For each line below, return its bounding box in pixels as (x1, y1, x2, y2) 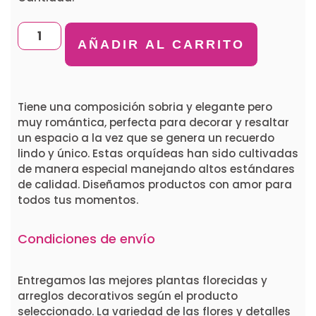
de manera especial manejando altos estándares (18, 161, 295, 176)
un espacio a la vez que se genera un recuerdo (18, 130, 274, 145)
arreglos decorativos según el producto (18, 288, 238, 303)
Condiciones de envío (18, 229, 155, 248)
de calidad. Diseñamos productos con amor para (18, 176, 292, 192)
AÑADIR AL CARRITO (77, 37, 245, 51)
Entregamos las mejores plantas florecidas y (18, 272, 267, 288)
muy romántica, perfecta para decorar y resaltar (18, 114, 289, 130)
